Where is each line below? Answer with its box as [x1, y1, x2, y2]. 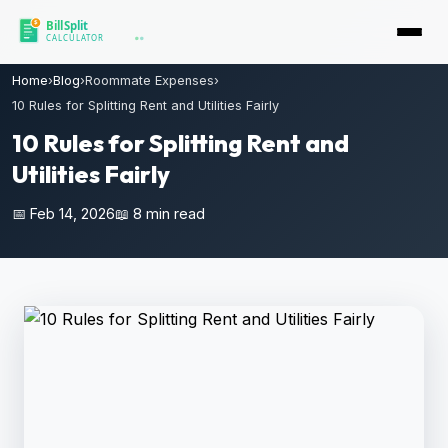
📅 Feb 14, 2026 [12, 205, 115, 222]
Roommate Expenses [85, 73, 214, 88]
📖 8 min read [115, 205, 205, 222]
